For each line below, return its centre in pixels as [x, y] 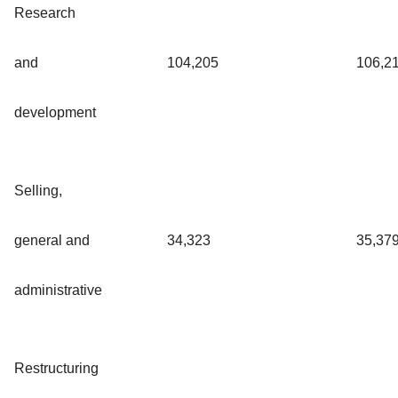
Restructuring [56, 368]
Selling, [38, 190]
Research [45, 12]
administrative [58, 290]
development [55, 112]
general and [52, 240]
